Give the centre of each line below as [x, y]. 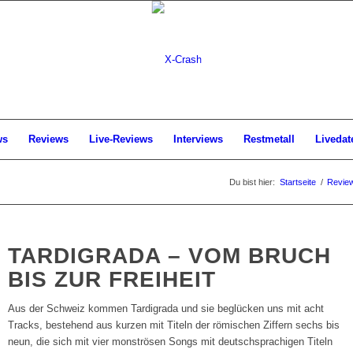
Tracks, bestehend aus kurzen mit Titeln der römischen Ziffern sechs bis [174, 325]
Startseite [298, 182]
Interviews [198, 139]
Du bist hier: [252, 182]
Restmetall [269, 139]
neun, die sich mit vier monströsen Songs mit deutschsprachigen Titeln [171, 342]
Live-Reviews [121, 139]
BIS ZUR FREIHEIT [112, 279]
